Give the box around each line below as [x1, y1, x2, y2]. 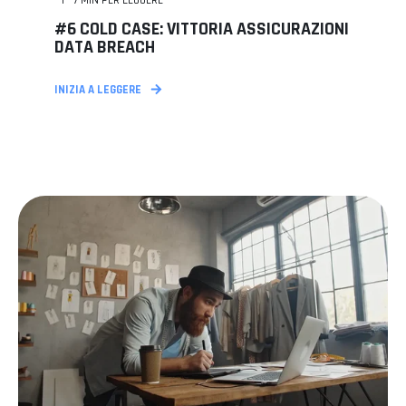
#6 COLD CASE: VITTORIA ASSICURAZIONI [54, 17, 349, 41]
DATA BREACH [54, 35, 155, 59]
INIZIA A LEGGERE [54, 82, 141, 97]
